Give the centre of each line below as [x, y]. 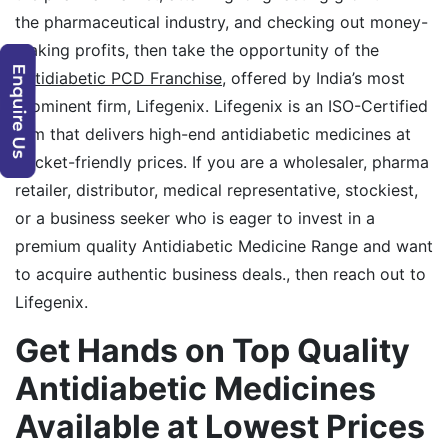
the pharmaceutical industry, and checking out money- [221, 21]
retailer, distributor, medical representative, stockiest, [216, 189]
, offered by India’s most [313, 77]
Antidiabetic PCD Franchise [118, 77]
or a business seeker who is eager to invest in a [195, 217]
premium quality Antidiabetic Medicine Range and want [224, 245]
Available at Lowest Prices [220, 426]
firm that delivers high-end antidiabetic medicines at [213, 133]
